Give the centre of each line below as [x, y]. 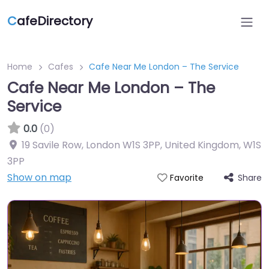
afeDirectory [55, 21]
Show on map [39, 177]
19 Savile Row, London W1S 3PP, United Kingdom [130, 145]
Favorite [186, 178]
